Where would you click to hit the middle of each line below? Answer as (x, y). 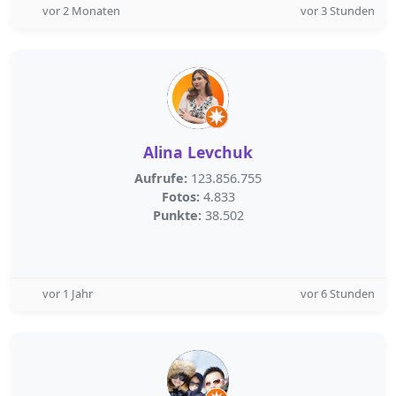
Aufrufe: (161, 178)
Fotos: (180, 197)
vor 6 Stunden (338, 293)
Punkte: (177, 215)
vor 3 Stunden (338, 11)
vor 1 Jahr (68, 293)
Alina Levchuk (198, 152)
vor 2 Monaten (81, 11)
